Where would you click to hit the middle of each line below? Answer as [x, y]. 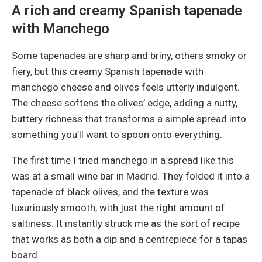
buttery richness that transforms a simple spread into [129, 118]
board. [26, 255]
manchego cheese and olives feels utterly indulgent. [126, 87]
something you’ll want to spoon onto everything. [117, 134]
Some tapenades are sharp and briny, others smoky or [129, 55]
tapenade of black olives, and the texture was [110, 192]
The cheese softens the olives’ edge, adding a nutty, [125, 103]
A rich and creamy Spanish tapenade [127, 10]
